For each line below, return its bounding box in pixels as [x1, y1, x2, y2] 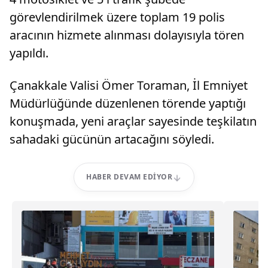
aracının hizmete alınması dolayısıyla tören [10, 27, 244, 43]
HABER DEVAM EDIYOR [86, 172, 172, 182]
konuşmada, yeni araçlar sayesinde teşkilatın [10, 113, 257, 129]
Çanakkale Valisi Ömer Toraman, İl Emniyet [10, 77, 248, 93]
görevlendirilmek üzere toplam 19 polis [10, 9, 225, 25]
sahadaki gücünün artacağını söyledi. [10, 131, 214, 147]
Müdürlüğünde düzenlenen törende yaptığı [10, 95, 246, 111]
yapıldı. [10, 45, 48, 61]
